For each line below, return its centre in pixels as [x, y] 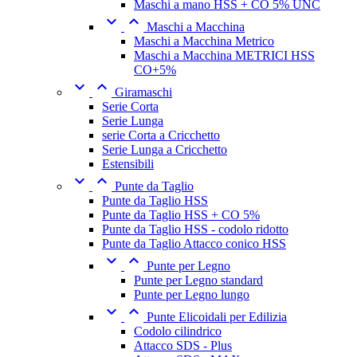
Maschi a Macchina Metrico [204, 41]
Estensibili [128, 163]
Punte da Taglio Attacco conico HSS [194, 243]
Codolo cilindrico [178, 331]
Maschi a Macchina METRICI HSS [224, 55]
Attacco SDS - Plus [183, 345]
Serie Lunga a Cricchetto [165, 149]
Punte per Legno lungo [192, 294]
